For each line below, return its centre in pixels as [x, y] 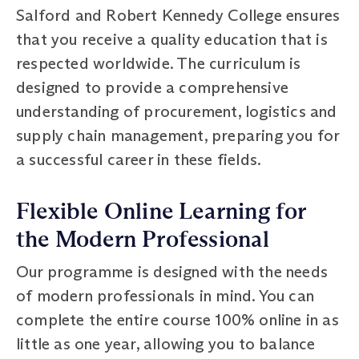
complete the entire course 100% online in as [177, 319]
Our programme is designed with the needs [172, 271]
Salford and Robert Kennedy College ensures [178, 15]
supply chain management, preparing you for [178, 135]
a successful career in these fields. [139, 159]
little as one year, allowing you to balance [166, 343]
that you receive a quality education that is [172, 39]
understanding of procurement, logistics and [177, 111]
